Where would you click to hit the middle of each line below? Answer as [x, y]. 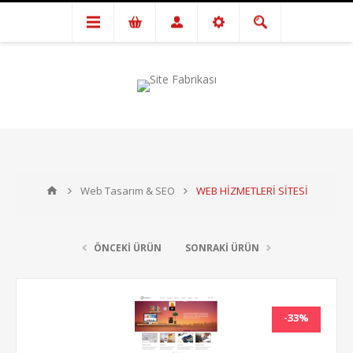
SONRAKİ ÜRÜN [222, 248]
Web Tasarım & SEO [128, 191]
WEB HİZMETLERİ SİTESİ [252, 191]
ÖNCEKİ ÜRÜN [128, 248]
